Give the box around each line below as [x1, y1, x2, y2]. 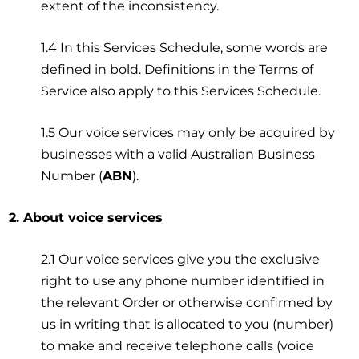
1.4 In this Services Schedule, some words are [41, 39, 329, 55]
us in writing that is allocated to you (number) [41, 316, 334, 332]
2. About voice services [9, 209, 163, 225]
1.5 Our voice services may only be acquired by [41, 124, 336, 140]
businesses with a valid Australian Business [41, 146, 316, 162]
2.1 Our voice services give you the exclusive [41, 251, 321, 267]
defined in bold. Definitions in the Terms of [41, 61, 314, 77]
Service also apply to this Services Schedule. [41, 83, 321, 99]
